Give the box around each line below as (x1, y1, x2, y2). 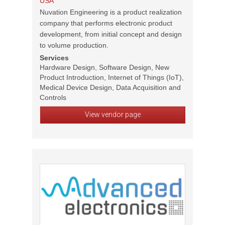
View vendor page (84, 110, 141, 119)
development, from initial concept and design (40, 30, 182, 38)
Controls (40, 93, 66, 101)
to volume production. (40, 41, 108, 49)
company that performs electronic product (40, 19, 172, 27)
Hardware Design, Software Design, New (40, 63, 169, 71)
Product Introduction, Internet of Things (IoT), (40, 73, 184, 81)
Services (40, 54, 69, 62)
